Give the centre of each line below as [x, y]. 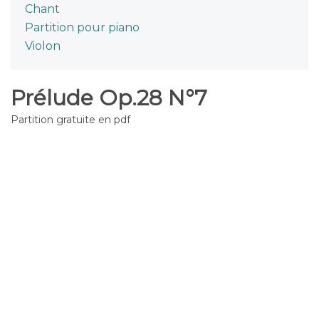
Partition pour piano [82, 27]
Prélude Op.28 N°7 [109, 98]
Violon [43, 46]
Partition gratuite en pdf [70, 120]
